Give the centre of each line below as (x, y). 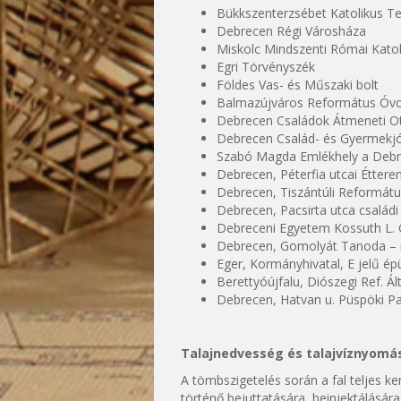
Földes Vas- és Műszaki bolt (298, 85)
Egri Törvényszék (266, 67)
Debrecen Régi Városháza (291, 31)
